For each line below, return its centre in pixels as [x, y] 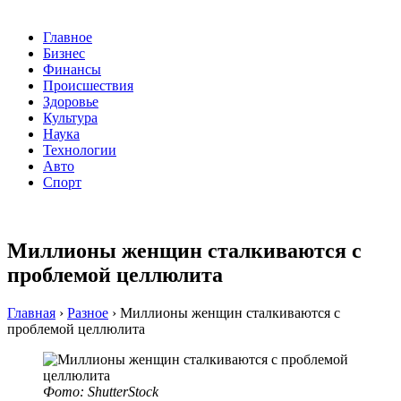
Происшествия [88, 86]
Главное [68, 38]
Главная [31, 313]
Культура [70, 118]
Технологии [80, 150]
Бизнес [64, 54]
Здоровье [71, 102]
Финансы [72, 70]
